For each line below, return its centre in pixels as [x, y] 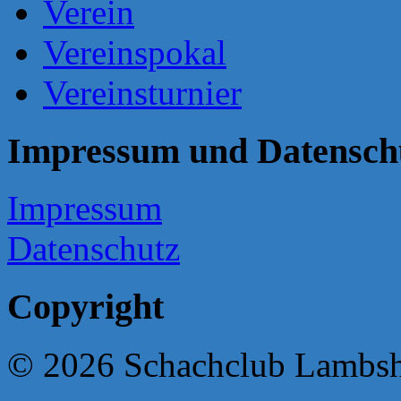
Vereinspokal [135, 52]
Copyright [85, 307]
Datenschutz [94, 249]
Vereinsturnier [142, 92]
